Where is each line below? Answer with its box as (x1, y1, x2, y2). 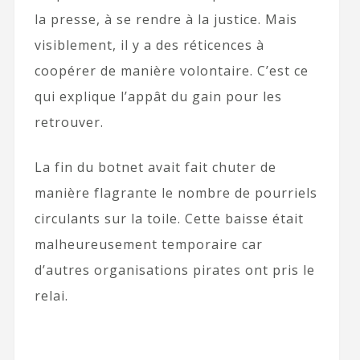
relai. (34, 287, 68, 305)
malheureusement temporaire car (34, 235, 263, 253)
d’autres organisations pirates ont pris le (34, 261, 315, 279)
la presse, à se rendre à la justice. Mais (34, 10, 297, 28)
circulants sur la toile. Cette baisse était (34, 210, 304, 227)
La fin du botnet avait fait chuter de (34, 158, 276, 176)
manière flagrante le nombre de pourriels (34, 184, 317, 202)
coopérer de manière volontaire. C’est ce (34, 62, 309, 80)
